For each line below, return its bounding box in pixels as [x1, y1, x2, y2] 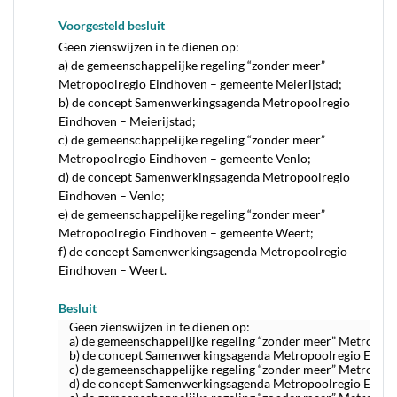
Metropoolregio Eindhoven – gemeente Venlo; [58, 151, 311, 166]
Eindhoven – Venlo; [58, 188, 165, 203]
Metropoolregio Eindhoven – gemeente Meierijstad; [58, 76, 342, 91]
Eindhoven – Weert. [58, 262, 167, 277]
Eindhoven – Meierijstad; [58, 113, 196, 128]
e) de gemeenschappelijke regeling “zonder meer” [58, 206, 325, 222]
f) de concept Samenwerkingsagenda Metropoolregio [58, 244, 347, 259]
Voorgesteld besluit [58, 18, 165, 33]
